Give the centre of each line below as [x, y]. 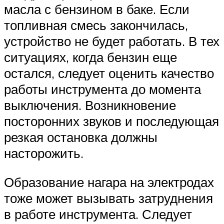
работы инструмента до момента [102, 89]
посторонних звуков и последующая [111, 121]
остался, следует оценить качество [109, 73]
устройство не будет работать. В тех [112, 41]
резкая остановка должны [81, 137]
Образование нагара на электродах [109, 182]
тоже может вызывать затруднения [108, 198]
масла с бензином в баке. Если [97, 9]
